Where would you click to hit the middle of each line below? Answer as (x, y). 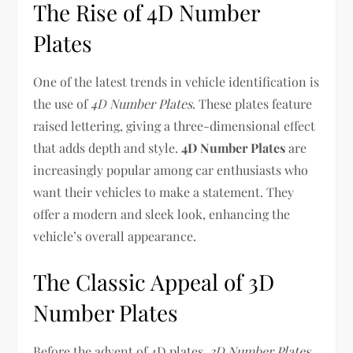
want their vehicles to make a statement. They (164, 192)
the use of (62, 104)
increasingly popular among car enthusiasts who (171, 170)
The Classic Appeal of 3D (154, 282)
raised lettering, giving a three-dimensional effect (175, 126)
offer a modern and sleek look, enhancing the (162, 214)
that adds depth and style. (108, 148)
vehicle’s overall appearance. (115, 236)
